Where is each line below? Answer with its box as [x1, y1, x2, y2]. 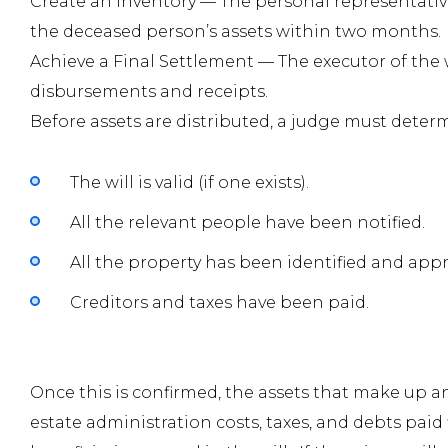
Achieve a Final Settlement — [30, 52, 278, 71]
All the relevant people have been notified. [70, 213, 425, 232]
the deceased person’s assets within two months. [30, 22, 441, 41]
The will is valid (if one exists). [70, 173, 309, 192]
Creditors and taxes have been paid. [70, 293, 369, 312]
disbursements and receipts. [30, 82, 268, 101]
